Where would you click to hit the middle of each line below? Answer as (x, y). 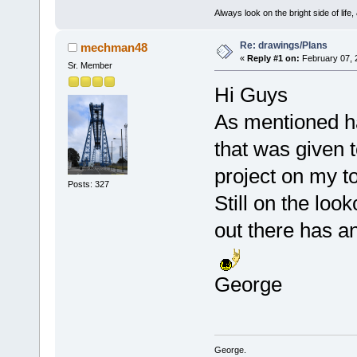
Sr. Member (90, 65)
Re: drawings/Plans (283, 45)
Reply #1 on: (273, 58)
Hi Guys (251, 94)
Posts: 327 (88, 184)
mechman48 (114, 47)
